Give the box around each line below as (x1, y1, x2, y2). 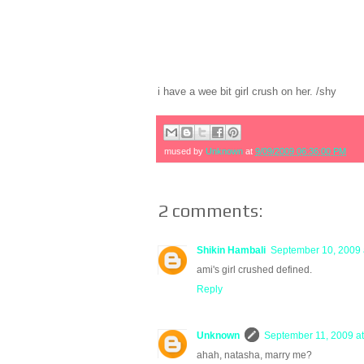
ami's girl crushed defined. (197, 263, 312, 275)
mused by (164, 145, 206, 156)
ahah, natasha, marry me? (197, 349, 312, 361)
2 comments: (158, 199, 263, 221)
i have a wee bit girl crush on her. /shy (158, 85, 336, 98)
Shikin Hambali (197, 244, 266, 256)
